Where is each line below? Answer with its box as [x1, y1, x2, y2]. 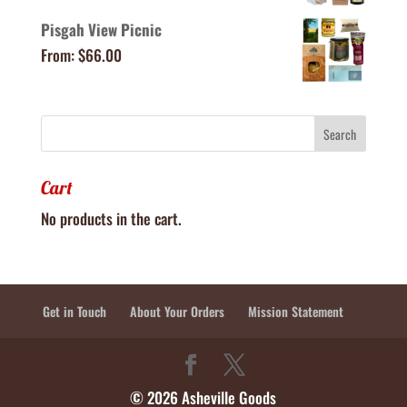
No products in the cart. [40, 206, 182, 230]
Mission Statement [248, 301, 344, 321]
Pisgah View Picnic [40, 17, 162, 41]
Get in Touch [43, 301, 107, 321]
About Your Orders [130, 301, 225, 321]
